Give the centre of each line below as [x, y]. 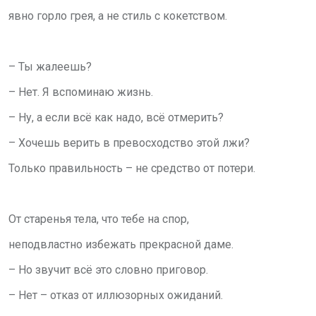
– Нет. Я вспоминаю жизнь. [81, 92]
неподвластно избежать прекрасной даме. [121, 244]
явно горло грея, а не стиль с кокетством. [118, 16]
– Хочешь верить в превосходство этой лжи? [129, 142]
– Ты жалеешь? [50, 66]
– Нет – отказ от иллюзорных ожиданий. [116, 295]
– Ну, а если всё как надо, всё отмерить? [116, 117]
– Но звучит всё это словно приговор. [108, 269]
